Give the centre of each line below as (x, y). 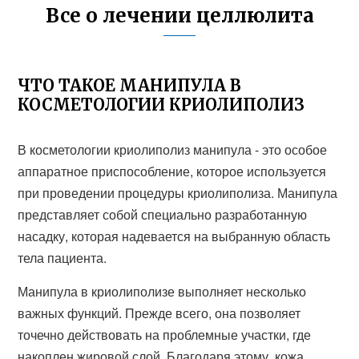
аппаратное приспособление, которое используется (172, 171)
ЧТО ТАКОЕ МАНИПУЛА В (130, 85)
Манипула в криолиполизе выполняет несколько (162, 291)
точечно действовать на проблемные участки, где (165, 335)
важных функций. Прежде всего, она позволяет (159, 313)
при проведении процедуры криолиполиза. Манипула (178, 193)
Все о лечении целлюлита (179, 16)
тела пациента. (63, 258)
